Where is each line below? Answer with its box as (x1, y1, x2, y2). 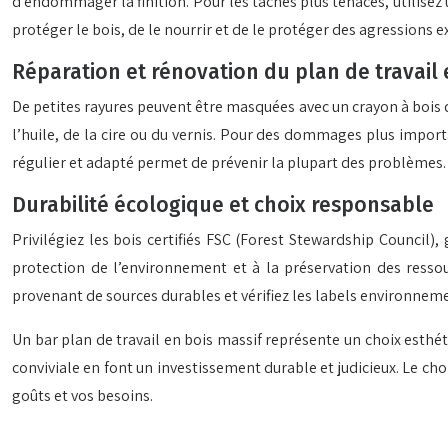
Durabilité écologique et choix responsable (12, 192, 434, 218)
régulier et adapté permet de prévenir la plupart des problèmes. (12, 152, 446, 173)
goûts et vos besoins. (12, 385, 153, 406)
